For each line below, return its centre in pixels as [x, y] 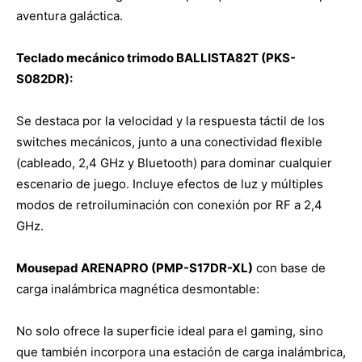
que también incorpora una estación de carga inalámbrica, [181, 351]
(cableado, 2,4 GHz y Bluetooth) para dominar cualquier [174, 162]
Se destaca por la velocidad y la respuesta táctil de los [170, 120]
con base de [289, 267]
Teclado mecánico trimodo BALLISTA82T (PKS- [156, 57]
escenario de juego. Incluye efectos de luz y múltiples [170, 183]
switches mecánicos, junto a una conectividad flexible [169, 141]
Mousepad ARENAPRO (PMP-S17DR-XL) [135, 267]
